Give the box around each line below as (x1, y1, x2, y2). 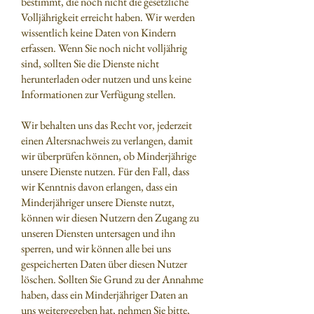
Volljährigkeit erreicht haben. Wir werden (21, 10, 195, 25)
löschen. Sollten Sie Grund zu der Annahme (21, 272, 203, 287)
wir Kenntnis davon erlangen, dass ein (21, 179, 177, 194)
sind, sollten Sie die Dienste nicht (21, 56, 159, 71)
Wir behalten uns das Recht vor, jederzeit (21, 118, 192, 132)
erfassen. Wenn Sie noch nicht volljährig (21, 41, 187, 55)
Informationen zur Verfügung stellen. (21, 87, 176, 102)
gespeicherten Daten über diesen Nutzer (21, 257, 187, 271)
